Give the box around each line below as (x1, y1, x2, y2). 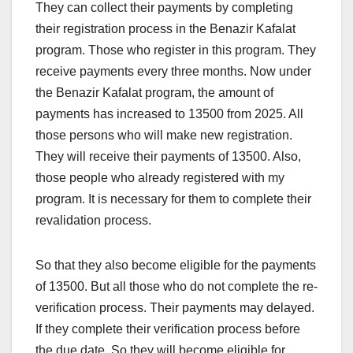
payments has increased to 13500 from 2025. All (35, 107, 303, 121)
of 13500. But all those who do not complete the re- (35, 280, 318, 294)
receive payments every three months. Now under (35, 65, 311, 79)
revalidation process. (35, 214, 151, 228)
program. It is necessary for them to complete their (35, 192, 311, 206)
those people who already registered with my (35, 171, 284, 185)
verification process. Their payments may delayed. (35, 301, 314, 315)
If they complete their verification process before (35, 322, 300, 336)
